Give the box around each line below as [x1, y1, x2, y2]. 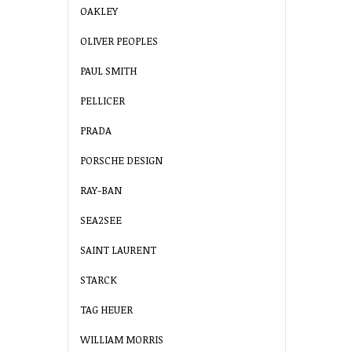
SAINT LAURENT [80, 243, 156, 258]
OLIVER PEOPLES [80, 34, 158, 49]
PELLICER [80, 93, 125, 108]
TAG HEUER [80, 302, 133, 317]
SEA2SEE [80, 213, 122, 228]
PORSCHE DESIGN [80, 153, 163, 168]
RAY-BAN [80, 183, 122, 198]
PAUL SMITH [80, 64, 137, 79]
